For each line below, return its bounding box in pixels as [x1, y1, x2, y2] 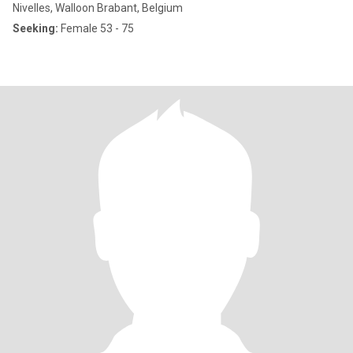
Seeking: [13, 22, 58, 35]
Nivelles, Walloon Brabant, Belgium [13, 2, 183, 14]
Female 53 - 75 [58, 22, 134, 35]
